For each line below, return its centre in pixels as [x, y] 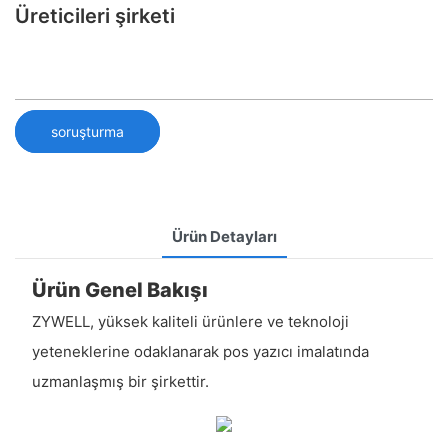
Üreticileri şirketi [95, 16]
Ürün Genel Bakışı [119, 289]
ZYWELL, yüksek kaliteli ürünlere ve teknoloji [190, 322]
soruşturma [87, 131]
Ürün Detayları [224, 236]
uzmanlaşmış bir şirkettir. [120, 382]
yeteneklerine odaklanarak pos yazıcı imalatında [200, 352]
